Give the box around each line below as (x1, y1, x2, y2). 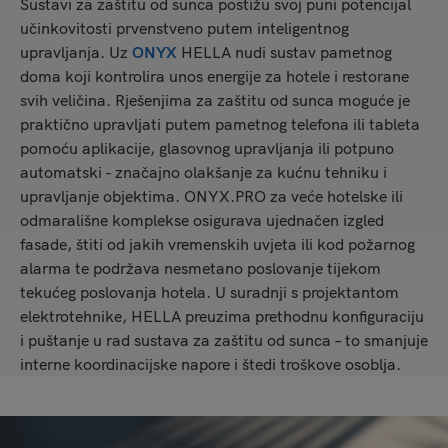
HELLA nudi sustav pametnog (177, 42, 392, 62)
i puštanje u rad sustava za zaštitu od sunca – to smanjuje (20, 330, 428, 350)
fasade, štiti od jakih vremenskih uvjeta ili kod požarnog (20, 234, 415, 254)
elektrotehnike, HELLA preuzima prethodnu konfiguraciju (20, 306, 424, 326)
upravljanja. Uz (20, 42, 132, 62)
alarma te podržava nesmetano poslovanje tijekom (20, 258, 381, 278)
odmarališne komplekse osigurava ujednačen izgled (20, 210, 384, 230)
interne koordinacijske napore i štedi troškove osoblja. (20, 354, 401, 374)
